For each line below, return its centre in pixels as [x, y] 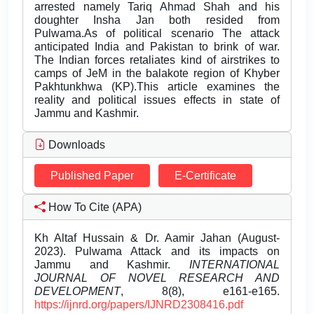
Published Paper [92, 176]
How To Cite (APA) [94, 207]
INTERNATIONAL [234, 265]
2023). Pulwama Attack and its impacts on [157, 252]
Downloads [75, 145]
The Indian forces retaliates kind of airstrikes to [157, 60]
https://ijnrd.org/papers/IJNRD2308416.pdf [139, 305]
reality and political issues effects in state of [157, 100]
